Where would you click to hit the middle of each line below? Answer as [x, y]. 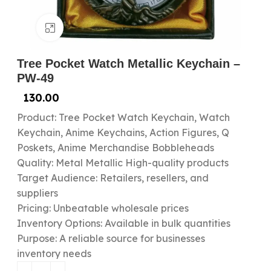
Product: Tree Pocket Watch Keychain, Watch [123, 117]
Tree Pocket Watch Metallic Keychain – [128, 64]
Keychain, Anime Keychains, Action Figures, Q [123, 132]
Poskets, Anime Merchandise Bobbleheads [115, 148]
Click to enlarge [99, 28]
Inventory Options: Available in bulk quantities [123, 223]
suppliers [37, 193]
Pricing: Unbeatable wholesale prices [103, 208]
